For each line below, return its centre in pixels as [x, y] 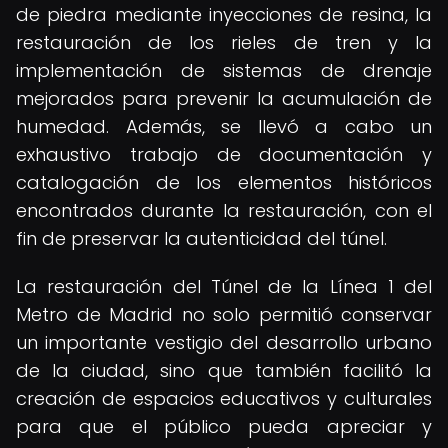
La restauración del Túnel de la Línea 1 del [224, 286]
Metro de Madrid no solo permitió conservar [224, 314]
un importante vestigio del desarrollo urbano [224, 342]
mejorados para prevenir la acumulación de [224, 98]
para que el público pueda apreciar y [224, 426]
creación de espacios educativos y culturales [224, 398]
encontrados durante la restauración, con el [224, 210]
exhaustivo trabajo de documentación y [224, 154]
